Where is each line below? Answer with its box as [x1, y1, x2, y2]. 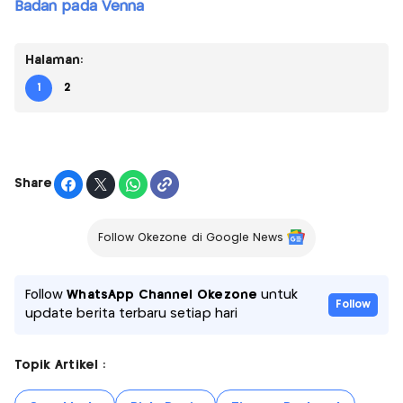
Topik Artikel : [14, 358, 105, 372]
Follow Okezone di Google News [97, 232, 284, 243]
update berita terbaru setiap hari [25, 307, 237, 320]
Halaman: [25, 53, 84, 67]
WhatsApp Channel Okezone [67, 288, 257, 301]
